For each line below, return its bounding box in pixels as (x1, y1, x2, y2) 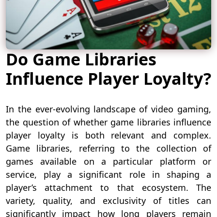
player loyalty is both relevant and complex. (6, 129, 211, 141)
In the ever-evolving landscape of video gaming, (6, 103, 211, 115)
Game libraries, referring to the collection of (6, 142, 211, 154)
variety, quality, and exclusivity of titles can (6, 194, 211, 206)
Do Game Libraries (6, 47, 156, 70)
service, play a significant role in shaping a (6, 168, 211, 180)
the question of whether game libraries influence (6, 116, 211, 128)
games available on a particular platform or (6, 155, 211, 167)
